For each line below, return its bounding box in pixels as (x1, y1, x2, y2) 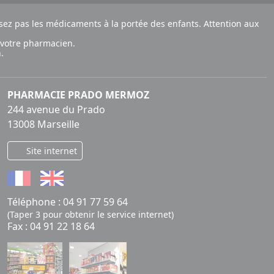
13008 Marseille (7, 117, 80, 131)
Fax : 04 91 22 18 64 (7, 220, 95, 234)
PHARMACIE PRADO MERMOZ (7, 88, 149, 102)
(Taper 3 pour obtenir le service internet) (7, 209, 174, 221)
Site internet (23, 145, 77, 157)
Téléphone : (7, 195, 63, 209)
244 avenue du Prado (7, 103, 105, 116)
